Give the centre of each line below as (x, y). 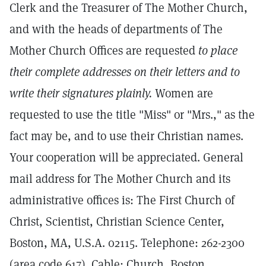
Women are (183, 93)
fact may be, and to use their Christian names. (126, 136)
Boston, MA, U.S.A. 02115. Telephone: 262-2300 (127, 243)
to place (218, 50)
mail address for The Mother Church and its (120, 179)
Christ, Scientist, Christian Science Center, (117, 221)
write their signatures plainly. (81, 93)
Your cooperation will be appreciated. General (126, 157)
